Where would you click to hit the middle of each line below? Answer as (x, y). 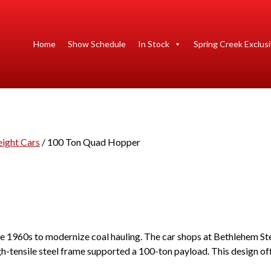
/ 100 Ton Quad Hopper (90, 142)
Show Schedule (96, 44)
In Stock (153, 44)
